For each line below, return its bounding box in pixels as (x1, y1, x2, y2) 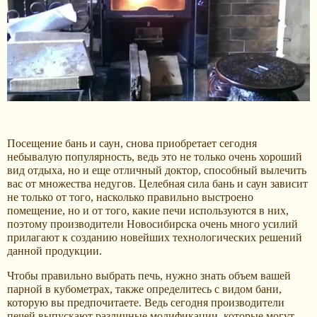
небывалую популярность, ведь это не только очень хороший (7, 151, 302, 163)
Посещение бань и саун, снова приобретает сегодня (7, 137, 257, 149)
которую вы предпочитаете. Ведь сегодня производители (7, 296, 284, 309)
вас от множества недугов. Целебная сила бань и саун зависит (7, 178, 308, 190)
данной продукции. (7, 245, 102, 257)
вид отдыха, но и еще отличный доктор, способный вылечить (7, 164, 306, 176)
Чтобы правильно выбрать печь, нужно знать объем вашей (7, 270, 291, 282)
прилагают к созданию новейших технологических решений (7, 231, 302, 243)
